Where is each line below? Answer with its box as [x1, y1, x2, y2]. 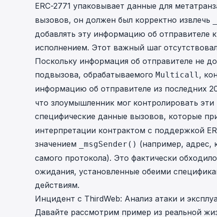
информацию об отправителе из [35, 84, 165, 93]
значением [35, 139, 79, 149]
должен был [86, 15, 133, 25]
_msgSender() [79, 139, 137, 149]
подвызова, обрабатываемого [35, 70, 155, 79]
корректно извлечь [133, 15, 213, 25]
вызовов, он [35, 15, 86, 25]
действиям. [35, 180, 79, 190]
